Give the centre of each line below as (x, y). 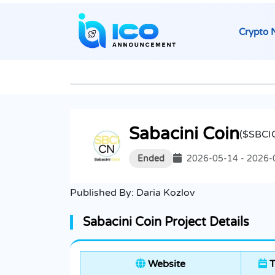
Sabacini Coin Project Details (166, 223)
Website (165, 264)
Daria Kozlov (165, 193)
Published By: (103, 193)
